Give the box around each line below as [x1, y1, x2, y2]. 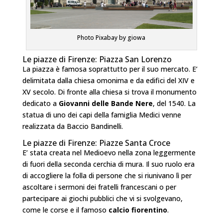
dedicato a [22, 99, 59, 109]
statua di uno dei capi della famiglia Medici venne [22, 110, 181, 120]
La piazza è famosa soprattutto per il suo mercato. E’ [22, 64, 198, 74]
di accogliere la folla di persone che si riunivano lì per [22, 171, 192, 181]
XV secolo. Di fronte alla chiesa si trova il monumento [22, 87, 197, 97]
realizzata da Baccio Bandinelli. [22, 121, 123, 131]
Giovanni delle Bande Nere [58, 99, 153, 109]
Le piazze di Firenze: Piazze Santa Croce [22, 137, 170, 149]
